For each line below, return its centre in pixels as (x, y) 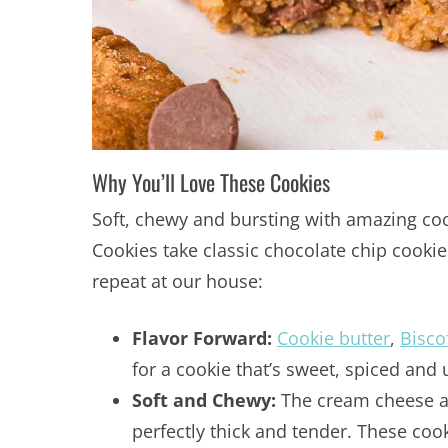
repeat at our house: (177, 281)
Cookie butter (333, 338)
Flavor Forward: (204, 338)
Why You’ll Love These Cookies (211, 182)
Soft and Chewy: (206, 400)
